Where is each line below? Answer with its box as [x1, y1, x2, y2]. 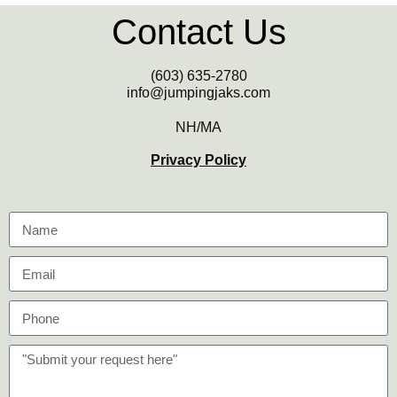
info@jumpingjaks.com [127, 85, 270, 101]
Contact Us [111, 12, 286, 52]
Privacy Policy [151, 152, 246, 168]
